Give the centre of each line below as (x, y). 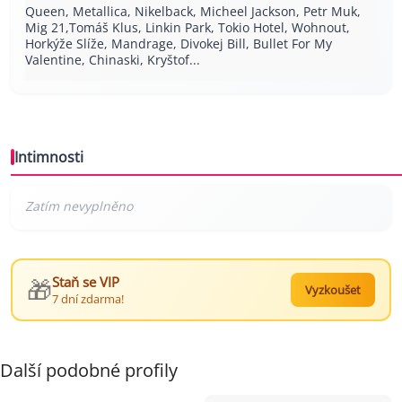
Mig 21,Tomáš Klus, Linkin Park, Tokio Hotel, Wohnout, (188, 27)
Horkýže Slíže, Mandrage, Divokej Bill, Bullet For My (179, 43)
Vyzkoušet (333, 289)
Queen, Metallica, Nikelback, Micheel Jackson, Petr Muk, (193, 11)
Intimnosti (49, 157)
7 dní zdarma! (88, 298)
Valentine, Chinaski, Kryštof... (113, 59)
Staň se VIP (86, 281)
